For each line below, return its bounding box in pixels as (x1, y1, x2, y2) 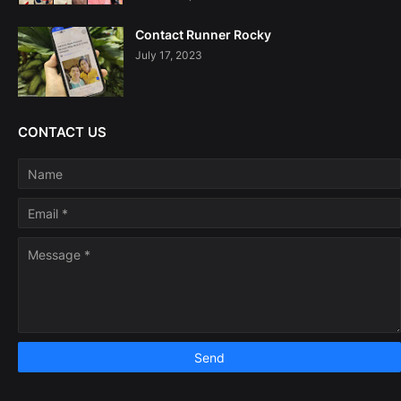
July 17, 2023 (135, 48, 202, 63)
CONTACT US (18, 124, 107, 141)
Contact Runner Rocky (135, 27, 271, 43)
